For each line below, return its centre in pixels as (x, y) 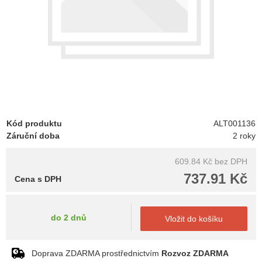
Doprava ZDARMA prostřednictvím (96, 253)
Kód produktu (34, 123)
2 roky (244, 136)
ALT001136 (235, 123)
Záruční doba (33, 136)
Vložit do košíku (194, 219)
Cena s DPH (38, 179)
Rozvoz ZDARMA (195, 253)
